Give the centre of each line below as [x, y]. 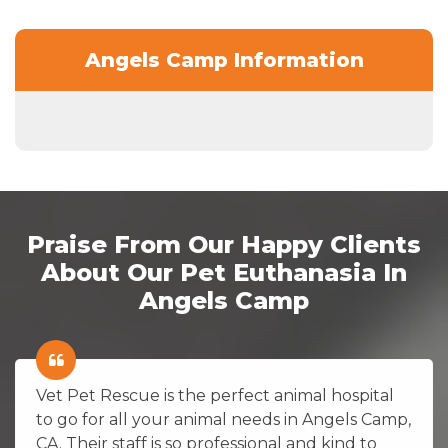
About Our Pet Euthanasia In [224, 273]
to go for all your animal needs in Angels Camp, [223, 420]
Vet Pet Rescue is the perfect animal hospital [215, 396]
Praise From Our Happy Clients [224, 245]
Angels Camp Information [224, 60]
